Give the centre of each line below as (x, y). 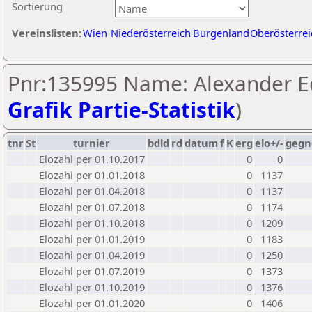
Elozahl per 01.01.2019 (92, 239)
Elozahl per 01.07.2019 (92, 271)
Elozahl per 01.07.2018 (92, 207)
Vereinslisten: (47, 33)
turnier (92, 143)
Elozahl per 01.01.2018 (92, 175)
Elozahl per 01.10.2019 (92, 287)
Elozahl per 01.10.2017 (92, 159)
